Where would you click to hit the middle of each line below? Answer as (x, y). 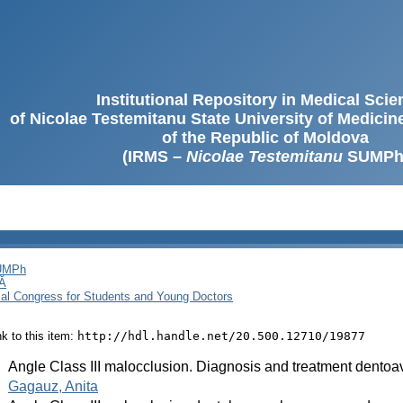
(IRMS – (154, 157)
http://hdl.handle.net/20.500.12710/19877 (221, 336)
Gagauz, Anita (53, 386)
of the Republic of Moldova (265, 138)
